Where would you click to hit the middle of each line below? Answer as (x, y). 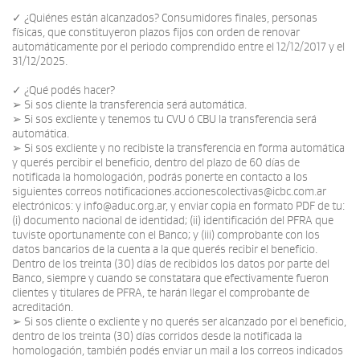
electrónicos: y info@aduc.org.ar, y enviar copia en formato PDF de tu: (178, 206)
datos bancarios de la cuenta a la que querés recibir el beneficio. (165, 250)
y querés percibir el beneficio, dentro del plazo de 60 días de (156, 163)
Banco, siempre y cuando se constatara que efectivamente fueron (170, 278)
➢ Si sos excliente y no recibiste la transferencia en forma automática (178, 148)
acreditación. (44, 307)
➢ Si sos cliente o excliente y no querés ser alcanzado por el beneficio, (179, 322)
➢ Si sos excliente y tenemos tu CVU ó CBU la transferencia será (164, 119)
